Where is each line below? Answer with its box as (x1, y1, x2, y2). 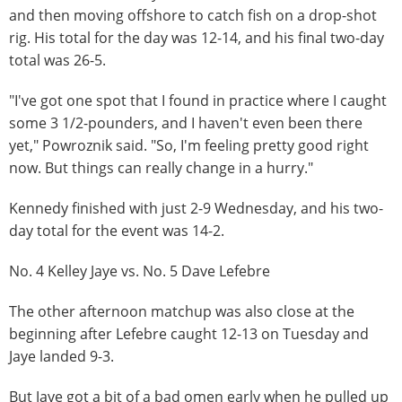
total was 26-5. (9, 49, 106, 70)
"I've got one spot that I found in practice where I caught (9, 90, 387, 110)
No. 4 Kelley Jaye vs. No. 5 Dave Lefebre (9, 260, 270, 281)
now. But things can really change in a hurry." (9, 157, 313, 178)
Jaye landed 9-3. (9, 345, 114, 366)
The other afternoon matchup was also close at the (9, 301, 354, 321)
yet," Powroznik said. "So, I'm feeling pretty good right (9, 135, 369, 155)
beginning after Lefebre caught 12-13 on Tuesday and (9, 323, 369, 344)
